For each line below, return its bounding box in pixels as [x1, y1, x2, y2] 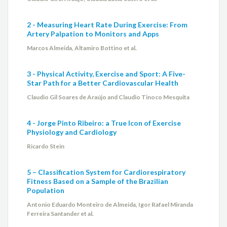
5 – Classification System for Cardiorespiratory [27, 167, 186, 176]
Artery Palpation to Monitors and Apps [27, 29, 160, 38]
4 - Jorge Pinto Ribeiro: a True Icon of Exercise [27, 118, 181, 127]
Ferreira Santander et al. [27, 209, 94, 217]
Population [27, 185, 65, 195]
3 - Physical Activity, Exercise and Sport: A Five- [27, 69, 186, 78]
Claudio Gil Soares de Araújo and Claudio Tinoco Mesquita [27, 93, 190, 101]
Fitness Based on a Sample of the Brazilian [27, 176, 169, 185]
